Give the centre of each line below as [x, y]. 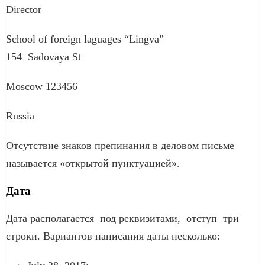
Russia [20, 116]
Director [24, 9]
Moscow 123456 [42, 86]
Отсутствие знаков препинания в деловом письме [120, 145]
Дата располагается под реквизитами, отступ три [122, 218]
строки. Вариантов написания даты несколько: [113, 236]
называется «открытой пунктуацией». [93, 163]
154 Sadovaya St [43, 56]
